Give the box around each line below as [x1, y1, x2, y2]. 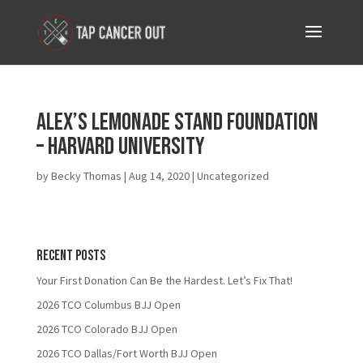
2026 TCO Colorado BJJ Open [36, 322, 177, 336]
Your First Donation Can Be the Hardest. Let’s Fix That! [36, 273, 293, 288]
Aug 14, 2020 [128, 169, 190, 183]
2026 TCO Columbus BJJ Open [36, 297, 181, 312]
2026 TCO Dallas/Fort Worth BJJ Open [36, 346, 217, 361]
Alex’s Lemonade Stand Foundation [36, 108, 318, 137]
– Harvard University [36, 132, 205, 161]
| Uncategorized [189, 169, 269, 183]
